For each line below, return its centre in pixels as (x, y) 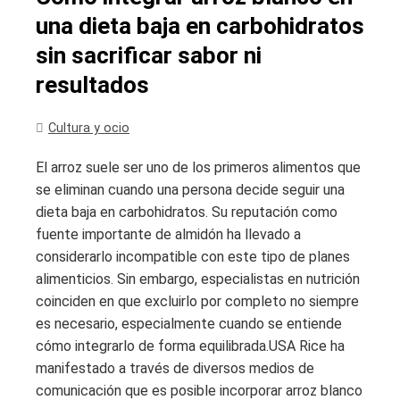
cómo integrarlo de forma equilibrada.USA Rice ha (190, 346)
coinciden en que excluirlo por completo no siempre (197, 302)
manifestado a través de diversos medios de (175, 369)
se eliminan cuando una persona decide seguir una (190, 190)
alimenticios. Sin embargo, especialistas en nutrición (198, 279)
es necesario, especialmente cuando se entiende (189, 324)
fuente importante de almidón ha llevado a (168, 235)
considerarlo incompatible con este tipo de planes (193, 257)
